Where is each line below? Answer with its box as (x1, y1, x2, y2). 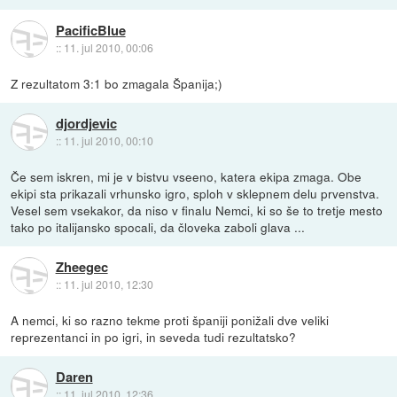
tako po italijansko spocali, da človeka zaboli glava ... (11, 217, 306, 236)
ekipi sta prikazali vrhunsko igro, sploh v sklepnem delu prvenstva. (11, 183, 380, 202)
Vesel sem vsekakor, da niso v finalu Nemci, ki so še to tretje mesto (11, 200, 384, 219)
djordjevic (55, 113, 117, 134)
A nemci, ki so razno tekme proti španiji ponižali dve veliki (11, 310, 330, 329)
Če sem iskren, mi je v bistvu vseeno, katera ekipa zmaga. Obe (11, 167, 362, 185)
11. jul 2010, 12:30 (63, 276, 153, 292)
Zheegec (55, 257, 108, 277)
